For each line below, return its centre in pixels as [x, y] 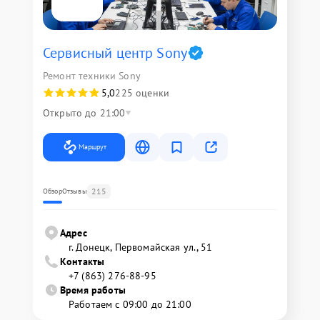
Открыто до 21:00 [84, 112]
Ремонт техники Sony [92, 75]
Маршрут [92, 146]
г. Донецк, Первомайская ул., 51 [141, 247]
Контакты [82, 261]
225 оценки [142, 92]
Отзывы [74, 191]
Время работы [93, 290]
